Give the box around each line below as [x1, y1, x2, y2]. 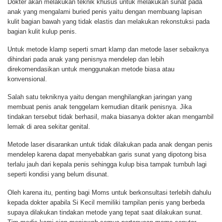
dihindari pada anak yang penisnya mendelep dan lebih [7, 55, 164, 63]
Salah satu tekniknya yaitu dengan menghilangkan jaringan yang [7, 93, 192, 101]
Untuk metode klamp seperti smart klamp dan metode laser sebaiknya [7, 45, 209, 53]
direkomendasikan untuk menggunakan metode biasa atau [7, 65, 174, 73]
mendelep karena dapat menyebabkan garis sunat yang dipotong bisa [7, 151, 206, 159]
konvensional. [7, 75, 47, 83]
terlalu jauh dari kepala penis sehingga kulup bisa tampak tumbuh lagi [7, 161, 207, 168]
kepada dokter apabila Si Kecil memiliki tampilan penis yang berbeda [7, 198, 205, 206]
